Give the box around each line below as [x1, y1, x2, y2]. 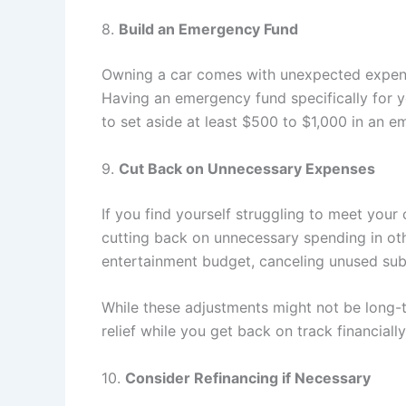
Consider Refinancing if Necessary [125, 369, 371, 387]
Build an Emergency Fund [119, 20, 298, 39]
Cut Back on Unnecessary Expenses [119, 159, 375, 178]
